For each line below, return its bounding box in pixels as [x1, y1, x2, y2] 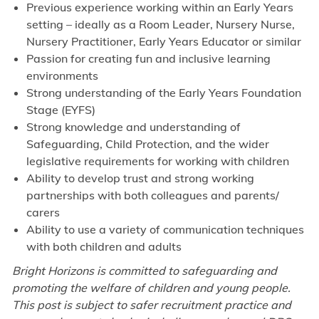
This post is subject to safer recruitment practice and [11, 298, 291, 313]
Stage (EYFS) [26, 103, 95, 117]
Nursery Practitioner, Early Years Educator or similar [26, 34, 301, 49]
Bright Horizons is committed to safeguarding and [11, 263, 277, 278]
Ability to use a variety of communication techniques [26, 222, 304, 237]
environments [26, 68, 98, 83]
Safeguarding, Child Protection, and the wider [26, 137, 269, 152]
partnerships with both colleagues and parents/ [26, 188, 279, 203]
